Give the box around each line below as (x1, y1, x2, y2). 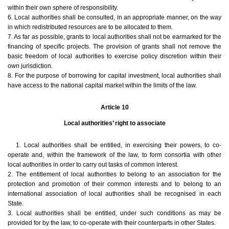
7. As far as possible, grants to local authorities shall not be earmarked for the (8, 33, 221, 41)
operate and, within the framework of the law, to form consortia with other (8, 151, 221, 159)
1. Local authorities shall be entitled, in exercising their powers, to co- (16, 142, 221, 149)
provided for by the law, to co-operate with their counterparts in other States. (8, 219, 216, 227)
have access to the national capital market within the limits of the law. (8, 82, 197, 89)
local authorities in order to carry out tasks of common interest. (8, 161, 178, 169)
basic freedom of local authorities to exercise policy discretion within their (8, 53, 221, 60)
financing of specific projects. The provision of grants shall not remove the (8, 43, 221, 51)
